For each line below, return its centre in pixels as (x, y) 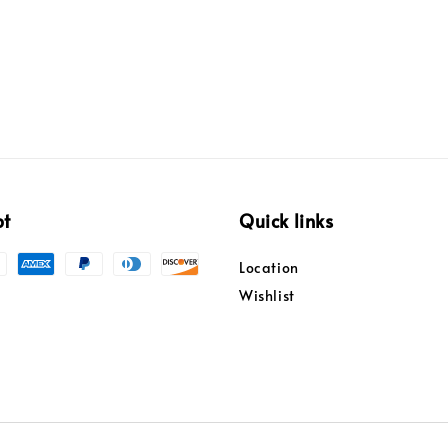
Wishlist (267, 296)
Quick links (286, 221)
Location (269, 268)
